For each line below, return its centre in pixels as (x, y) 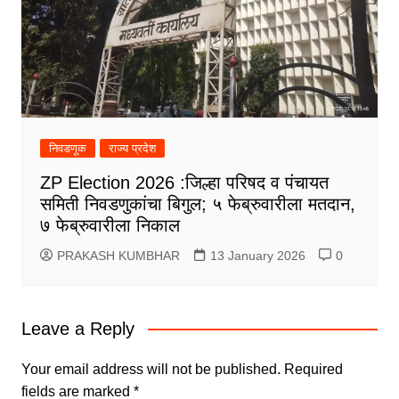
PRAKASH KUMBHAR (118, 255)
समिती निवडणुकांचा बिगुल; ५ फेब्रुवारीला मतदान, (197, 204)
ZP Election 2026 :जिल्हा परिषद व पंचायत (184, 182)
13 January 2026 (257, 255)
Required (313, 369)
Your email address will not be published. (151, 369)
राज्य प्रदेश (132, 148)
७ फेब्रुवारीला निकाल (110, 225)
